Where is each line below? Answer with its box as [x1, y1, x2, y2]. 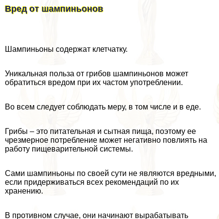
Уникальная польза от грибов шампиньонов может [5, 69, 188, 78]
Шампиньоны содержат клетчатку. [5, 44, 128, 53]
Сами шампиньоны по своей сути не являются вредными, [5, 169, 216, 177]
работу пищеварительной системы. [5, 144, 133, 153]
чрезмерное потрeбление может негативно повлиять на [5, 135, 207, 144]
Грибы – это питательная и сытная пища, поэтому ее [5, 127, 196, 135]
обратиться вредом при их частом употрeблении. [5, 78, 183, 87]
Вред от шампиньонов [5, 3, 103, 14]
